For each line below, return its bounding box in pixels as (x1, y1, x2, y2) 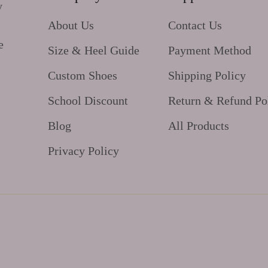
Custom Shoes (48, 68, 117, 82)
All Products (168, 118, 229, 132)
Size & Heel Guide (48, 43, 139, 57)
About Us (48, 18, 94, 32)
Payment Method (168, 43, 251, 57)
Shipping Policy (168, 68, 246, 82)
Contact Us (168, 18, 222, 32)
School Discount (48, 93, 128, 107)
